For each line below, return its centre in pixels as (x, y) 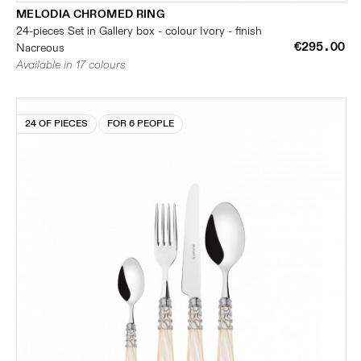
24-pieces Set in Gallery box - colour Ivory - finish (139, 31)
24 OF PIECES (56, 124)
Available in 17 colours (71, 65)
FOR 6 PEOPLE (141, 124)
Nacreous (40, 48)
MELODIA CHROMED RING (90, 14)
